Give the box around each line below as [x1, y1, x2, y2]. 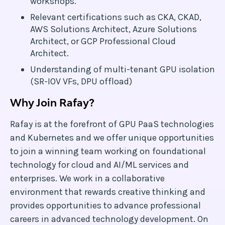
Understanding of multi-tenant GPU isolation [30, 64, 215, 75]
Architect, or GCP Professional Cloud [30, 36, 176, 47]
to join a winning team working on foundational [10, 146, 206, 157]
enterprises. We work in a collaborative [10, 173, 165, 184]
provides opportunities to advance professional [10, 200, 201, 211]
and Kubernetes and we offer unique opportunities [10, 132, 214, 143]
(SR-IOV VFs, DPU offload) [30, 76, 132, 87]
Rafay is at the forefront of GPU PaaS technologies [10, 119, 214, 130]
